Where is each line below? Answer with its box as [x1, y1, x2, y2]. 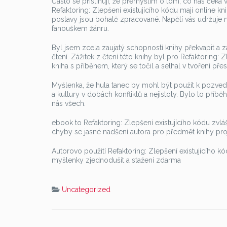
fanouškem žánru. [52, 24, 109, 32]
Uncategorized [62, 185, 110, 194]
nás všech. [52, 99, 86, 107]
